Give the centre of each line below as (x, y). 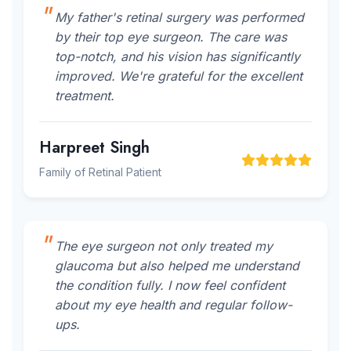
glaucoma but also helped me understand (177, 266)
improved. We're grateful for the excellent (179, 76)
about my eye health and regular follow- (174, 305)
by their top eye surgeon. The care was (171, 37)
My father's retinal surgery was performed (179, 17)
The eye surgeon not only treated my (164, 246)
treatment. (85, 96)
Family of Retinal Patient (100, 172)
